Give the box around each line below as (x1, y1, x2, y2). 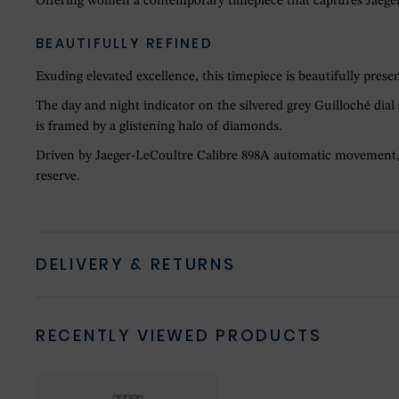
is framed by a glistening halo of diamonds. (36, 120, 282, 134)
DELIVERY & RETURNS (36, 253, 236, 276)
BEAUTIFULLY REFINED (36, 34, 213, 53)
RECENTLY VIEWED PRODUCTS (36, 324, 322, 347)
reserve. (36, 170, 80, 184)
